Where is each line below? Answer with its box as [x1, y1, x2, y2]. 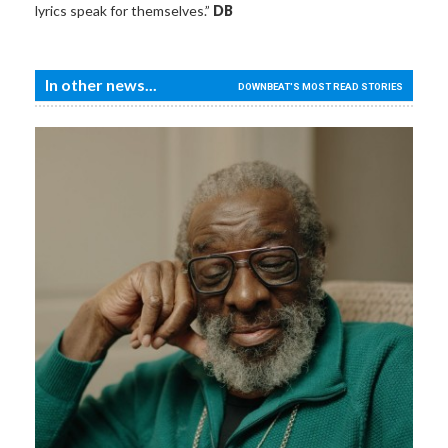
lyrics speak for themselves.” [35, 2, 213, 20]
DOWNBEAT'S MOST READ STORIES [238, 80, 403, 92]
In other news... [45, 74, 157, 94]
